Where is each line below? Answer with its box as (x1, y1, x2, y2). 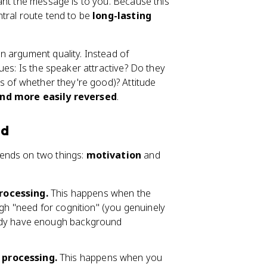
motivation (86, 148, 142, 162)
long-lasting (92, 9, 151, 22)
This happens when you (57, 251, 163, 264)
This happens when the (48, 187, 151, 200)
